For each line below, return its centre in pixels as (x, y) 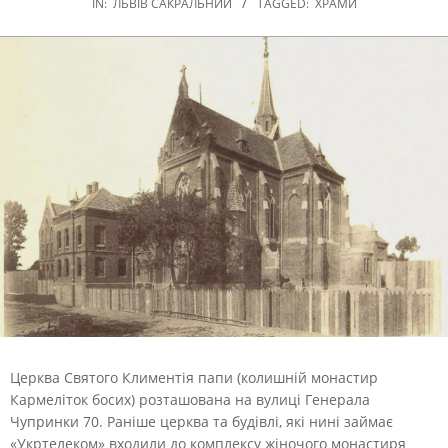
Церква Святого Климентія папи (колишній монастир (194, 377)
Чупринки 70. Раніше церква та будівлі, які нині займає (201, 421)
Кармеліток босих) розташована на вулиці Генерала (190, 399)
